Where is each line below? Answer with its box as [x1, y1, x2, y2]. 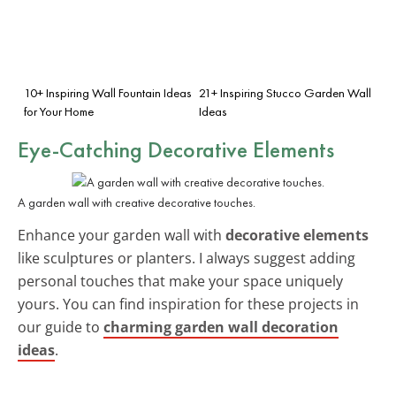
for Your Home [24, 103, 94, 119]
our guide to [18, 316, 103, 337]
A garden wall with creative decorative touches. [18, 194, 255, 210]
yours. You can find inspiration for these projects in [18, 293, 359, 314]
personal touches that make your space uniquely [18, 270, 343, 291]
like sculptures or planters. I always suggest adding [18, 247, 355, 268]
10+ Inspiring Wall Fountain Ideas [24, 84, 192, 101]
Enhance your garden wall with [18, 225, 225, 245]
